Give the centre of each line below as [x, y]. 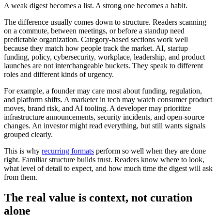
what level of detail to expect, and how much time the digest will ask [108, 169]
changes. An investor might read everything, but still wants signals [105, 126]
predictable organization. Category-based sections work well [96, 40]
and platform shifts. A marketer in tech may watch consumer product [108, 100]
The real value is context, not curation [98, 198]
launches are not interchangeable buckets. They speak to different [103, 66]
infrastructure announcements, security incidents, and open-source [104, 117]
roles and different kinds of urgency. [59, 75]
